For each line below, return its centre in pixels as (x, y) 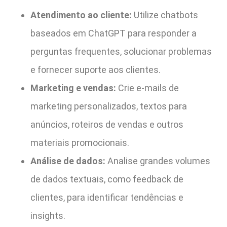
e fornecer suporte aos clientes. (96, 70)
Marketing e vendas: (73, 88)
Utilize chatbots (165, 15)
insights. (48, 216)
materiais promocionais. (80, 143)
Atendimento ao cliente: (81, 15)
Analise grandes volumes (158, 161)
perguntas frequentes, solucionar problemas (121, 52)
